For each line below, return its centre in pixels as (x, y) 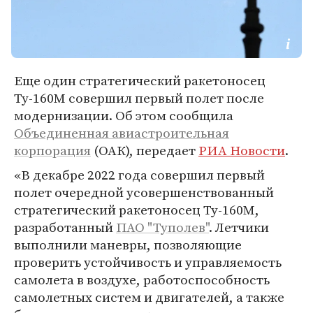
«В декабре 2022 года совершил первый (139, 175)
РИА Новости (242, 150)
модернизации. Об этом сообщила (124, 115)
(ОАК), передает (145, 150)
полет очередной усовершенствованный (144, 192)
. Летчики (239, 227)
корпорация (52, 150)
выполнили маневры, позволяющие (128, 245)
